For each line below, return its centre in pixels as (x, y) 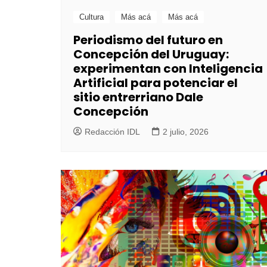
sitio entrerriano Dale (138, 97)
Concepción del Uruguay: (151, 54)
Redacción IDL (112, 131)
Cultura (91, 17)
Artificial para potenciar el (156, 83)
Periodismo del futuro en (148, 40)
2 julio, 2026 (186, 131)
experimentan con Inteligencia (168, 68)
